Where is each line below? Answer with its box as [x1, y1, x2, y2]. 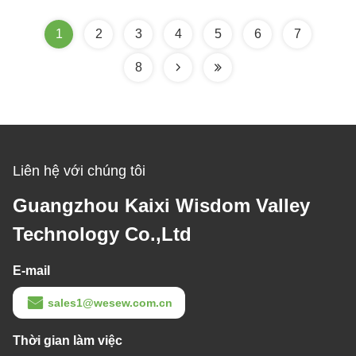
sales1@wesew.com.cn [48, 296, 172, 310]
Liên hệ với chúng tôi [13, 163, 145, 180]
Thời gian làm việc [13, 334, 122, 348]
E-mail [13, 264, 50, 278]
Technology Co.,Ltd [13, 223, 192, 246]
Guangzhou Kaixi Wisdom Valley [13, 195, 310, 217]
